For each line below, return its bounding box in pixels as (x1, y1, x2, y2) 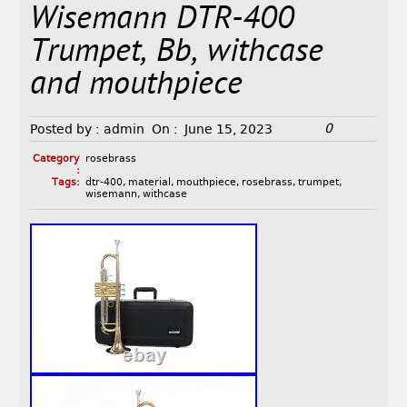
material (127, 176, 171, 189)
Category (32, 153, 80, 165)
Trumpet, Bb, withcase (30, 32, 324, 75)
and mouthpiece (30, 65, 243, 108)
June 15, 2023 (184, 122, 273, 137)
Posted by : (30, 122, 101, 137)
